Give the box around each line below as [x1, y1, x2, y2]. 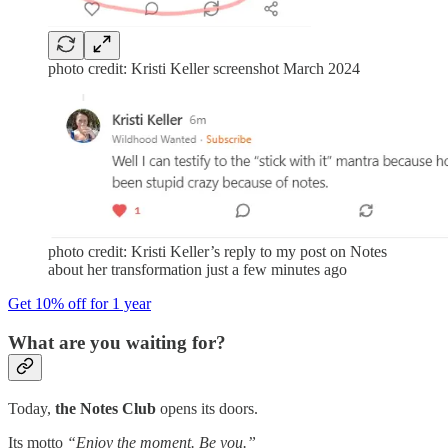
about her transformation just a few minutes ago [48, 261, 347, 279]
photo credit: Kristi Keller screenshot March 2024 [48, 59, 360, 77]
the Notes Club [51, 399, 156, 417]
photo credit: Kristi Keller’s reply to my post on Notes [48, 243, 387, 261]
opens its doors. [156, 399, 258, 417]
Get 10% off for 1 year [8, 295, 151, 313]
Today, [8, 399, 51, 417]
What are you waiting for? [8, 332, 226, 354]
